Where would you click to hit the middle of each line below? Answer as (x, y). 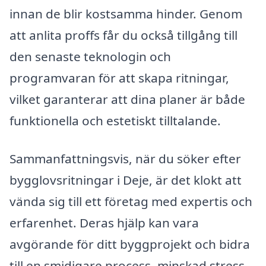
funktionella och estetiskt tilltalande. (115, 121)
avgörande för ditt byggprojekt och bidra (130, 244)
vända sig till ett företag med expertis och (131, 201)
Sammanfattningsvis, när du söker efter (125, 158)
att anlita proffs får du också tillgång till (123, 35)
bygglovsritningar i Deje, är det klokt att (126, 180)
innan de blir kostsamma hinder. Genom (126, 14)
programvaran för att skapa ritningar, (119, 78)
